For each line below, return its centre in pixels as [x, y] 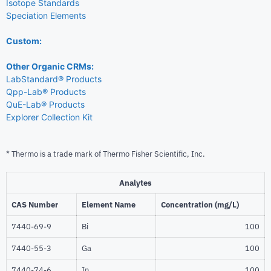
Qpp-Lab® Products [46, 92]
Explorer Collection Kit [49, 117]
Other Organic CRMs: [50, 67]
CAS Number [35, 204]
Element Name [109, 204]
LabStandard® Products [54, 79]
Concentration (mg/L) [200, 204]
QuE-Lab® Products [45, 105]
